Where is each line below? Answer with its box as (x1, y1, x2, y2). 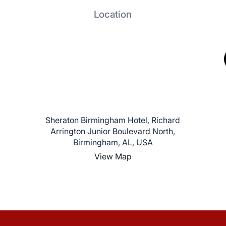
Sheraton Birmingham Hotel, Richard (45, 115, 181, 125)
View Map (94, 151, 132, 161)
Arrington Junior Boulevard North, (50, 126, 176, 136)
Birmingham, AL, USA (73, 137, 153, 147)
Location (94, 9, 132, 21)
